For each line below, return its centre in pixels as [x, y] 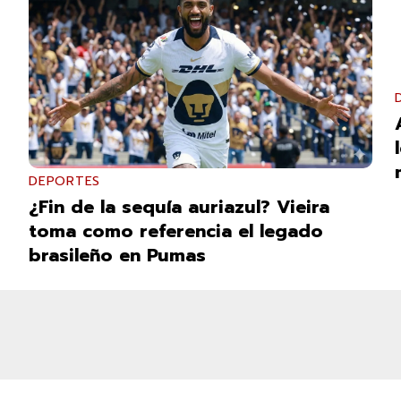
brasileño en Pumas [118, 255]
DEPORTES [64, 181]
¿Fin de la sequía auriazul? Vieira [179, 206]
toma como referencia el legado [176, 230]
